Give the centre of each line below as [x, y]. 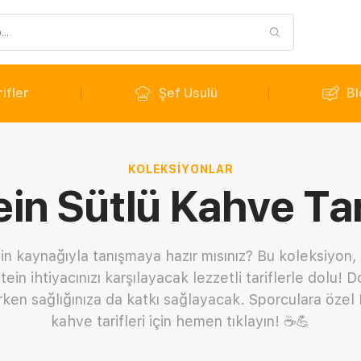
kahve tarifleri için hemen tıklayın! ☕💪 [180, 321]
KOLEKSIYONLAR [180, 169]
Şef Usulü [188, 93]
